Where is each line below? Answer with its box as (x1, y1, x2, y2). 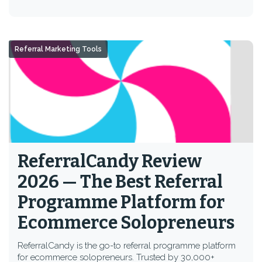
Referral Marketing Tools (15, 45, 102, 53)
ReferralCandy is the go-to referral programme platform (18, 240, 236, 251)
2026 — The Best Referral (18, 171, 223, 192)
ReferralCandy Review (18, 151, 202, 172)
